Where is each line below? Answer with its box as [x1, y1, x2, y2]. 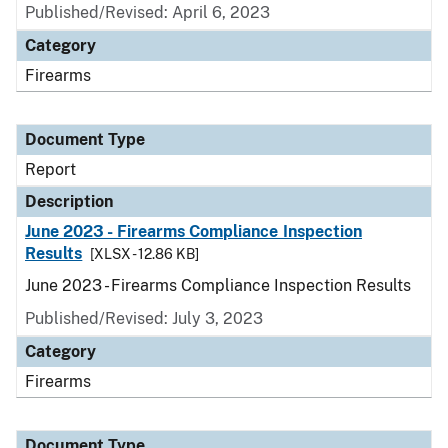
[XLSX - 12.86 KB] [90, 246, 200, 262]
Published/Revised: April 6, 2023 [25, 3, 270, 22]
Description [25, 192, 113, 211]
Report [25, 160, 76, 179]
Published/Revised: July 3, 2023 [25, 309, 263, 328]
